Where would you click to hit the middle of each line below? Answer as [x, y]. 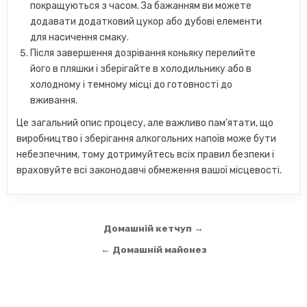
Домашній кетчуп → [153, 229]
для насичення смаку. [80, 38]
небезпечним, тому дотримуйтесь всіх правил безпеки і [146, 155]
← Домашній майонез [153, 250]
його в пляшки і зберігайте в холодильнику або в [141, 69]
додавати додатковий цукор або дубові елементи [146, 22]
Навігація [57, 231]
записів [45, 250]
